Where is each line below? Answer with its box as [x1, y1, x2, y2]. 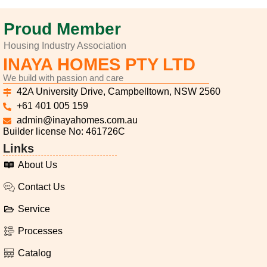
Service [18, 204, 50, 214]
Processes [18, 226, 63, 236]
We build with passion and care [3, 73, 123, 83]
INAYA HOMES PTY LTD [3, 55, 195, 74]
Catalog [18, 248, 51, 258]
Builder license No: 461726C [3, 126, 125, 136]
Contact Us [18, 182, 65, 192]
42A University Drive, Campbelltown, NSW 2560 [16, 86, 221, 97]
